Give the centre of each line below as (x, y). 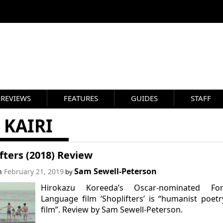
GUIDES (144, 98)
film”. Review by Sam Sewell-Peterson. (112, 210)
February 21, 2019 (34, 171)
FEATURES (81, 98)
